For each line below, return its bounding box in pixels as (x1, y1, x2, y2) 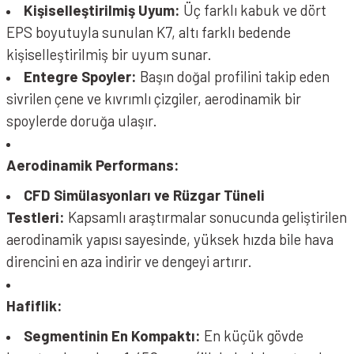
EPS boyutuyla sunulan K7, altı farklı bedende (6, 23, 291, 41)
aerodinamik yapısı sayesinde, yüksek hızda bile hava (6, 230, 333, 248)
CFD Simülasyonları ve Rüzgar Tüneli (24, 186, 265, 204)
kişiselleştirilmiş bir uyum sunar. (6, 45, 212, 63)
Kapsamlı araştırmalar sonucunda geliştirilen (65, 208, 347, 226)
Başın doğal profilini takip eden (137, 67, 330, 85)
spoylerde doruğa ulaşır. (6, 111, 157, 130)
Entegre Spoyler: (24, 67, 137, 85)
